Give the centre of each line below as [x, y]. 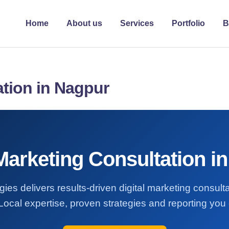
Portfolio [189, 24]
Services [137, 24]
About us [85, 24]
